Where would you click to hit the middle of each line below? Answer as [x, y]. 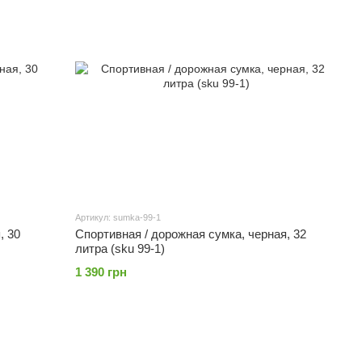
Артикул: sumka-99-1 [118, 217]
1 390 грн [101, 272]
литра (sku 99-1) [120, 248]
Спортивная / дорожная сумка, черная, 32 [191, 234]
